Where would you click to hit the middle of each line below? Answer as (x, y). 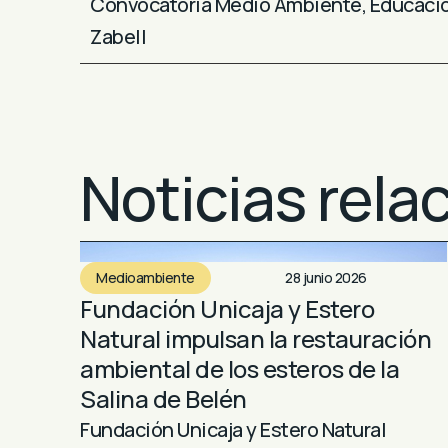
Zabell (118, 36)
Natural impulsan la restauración (255, 338)
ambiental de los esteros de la (239, 368)
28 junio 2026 (326, 277)
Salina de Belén (163, 398)
